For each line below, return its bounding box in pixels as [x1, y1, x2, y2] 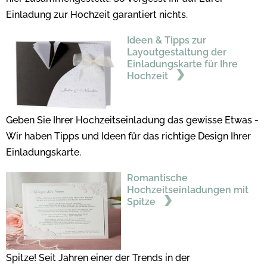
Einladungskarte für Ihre [126, 58, 238, 70]
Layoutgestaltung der [126, 46, 226, 58]
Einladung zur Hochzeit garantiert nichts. [6, 8, 188, 20]
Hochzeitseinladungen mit [126, 184, 249, 195]
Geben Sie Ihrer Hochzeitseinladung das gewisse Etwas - [6, 114, 259, 126]
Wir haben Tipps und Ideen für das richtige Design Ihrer [6, 130, 251, 142]
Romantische [126, 172, 188, 184]
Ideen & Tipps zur [126, 34, 206, 46]
